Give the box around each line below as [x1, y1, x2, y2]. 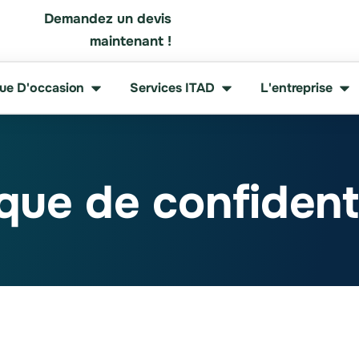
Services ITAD [130, 79, 216, 96]
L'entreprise [260, 79, 333, 96]
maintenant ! [90, 33, 171, 50]
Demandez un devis [44, 10, 171, 27]
